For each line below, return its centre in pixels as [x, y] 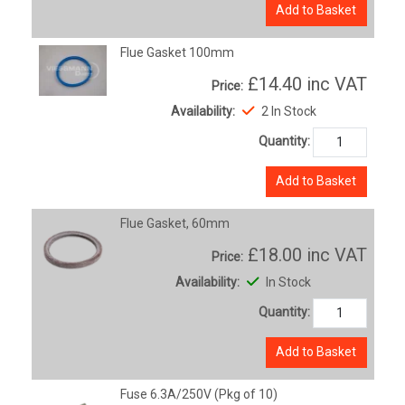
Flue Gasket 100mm [178, 52]
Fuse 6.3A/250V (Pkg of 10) [199, 394]
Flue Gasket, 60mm [175, 223]
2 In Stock [287, 111]
